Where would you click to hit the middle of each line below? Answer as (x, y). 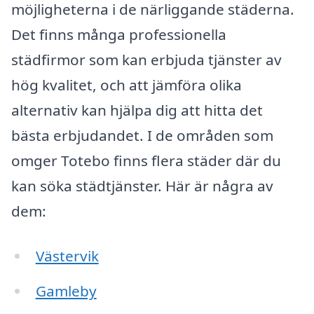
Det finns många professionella (119, 35)
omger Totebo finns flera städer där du (146, 161)
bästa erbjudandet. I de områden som (142, 136)
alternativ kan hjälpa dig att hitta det (137, 110)
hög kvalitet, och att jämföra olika (127, 85)
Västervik (67, 256)
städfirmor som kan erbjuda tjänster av (146, 60)
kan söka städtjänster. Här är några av (142, 186)
